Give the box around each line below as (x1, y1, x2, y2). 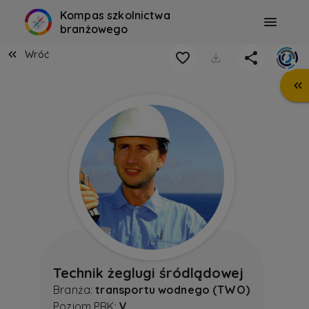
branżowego (60, 22, 128, 36)
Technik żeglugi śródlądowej (53, 264, 244, 282)
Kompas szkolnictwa (60, 8, 170, 22)
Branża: (53, 283, 96, 297)
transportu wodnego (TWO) (95, 283, 250, 297)
